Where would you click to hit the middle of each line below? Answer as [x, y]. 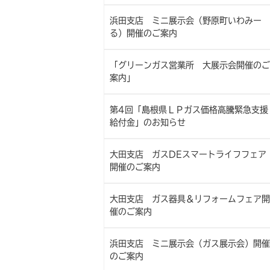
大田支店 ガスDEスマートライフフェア [188, 154]
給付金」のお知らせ [147, 122]
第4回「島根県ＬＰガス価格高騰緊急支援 [189, 110]
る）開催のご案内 [143, 33]
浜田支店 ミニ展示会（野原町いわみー [185, 20]
